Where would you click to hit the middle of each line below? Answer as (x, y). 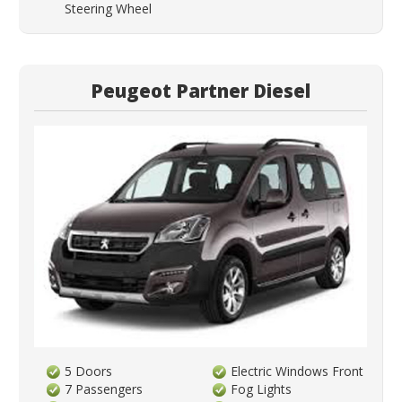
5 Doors (89, 371)
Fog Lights (262, 389)
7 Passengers (104, 389)
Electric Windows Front (297, 371)
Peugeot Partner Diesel (201, 90)
